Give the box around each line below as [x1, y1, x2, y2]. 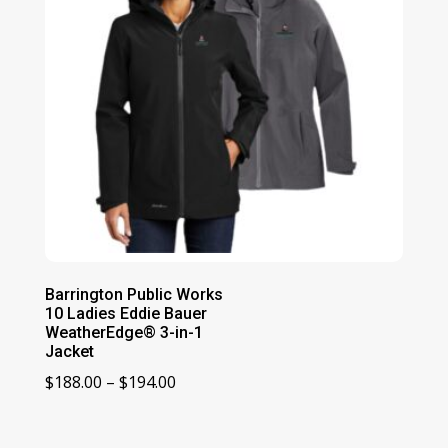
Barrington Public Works [44, 285, 223, 305]
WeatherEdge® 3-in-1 [44, 323, 203, 343]
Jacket [44, 342, 94, 362]
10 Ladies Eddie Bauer [44, 304, 207, 324]
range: [174, 396, 223, 419]
